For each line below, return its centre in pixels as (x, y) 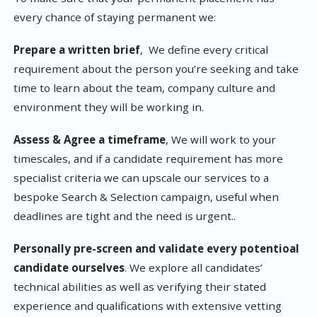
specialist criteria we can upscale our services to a (141, 177)
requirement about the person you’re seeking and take (156, 68)
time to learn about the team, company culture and (144, 87)
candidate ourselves (69, 267)
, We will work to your (221, 139)
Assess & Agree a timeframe (90, 139)
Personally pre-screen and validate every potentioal (156, 248)
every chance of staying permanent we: (115, 17)
